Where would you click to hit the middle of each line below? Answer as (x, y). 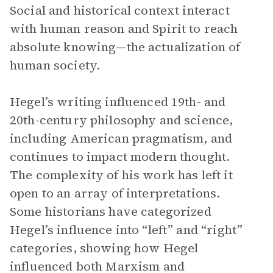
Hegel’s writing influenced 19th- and (118, 102)
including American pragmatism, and (121, 138)
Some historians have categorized (111, 211)
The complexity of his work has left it (121, 175)
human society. (55, 65)
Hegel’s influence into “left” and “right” (126, 230)
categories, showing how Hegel (104, 248)
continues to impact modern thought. (120, 157)
